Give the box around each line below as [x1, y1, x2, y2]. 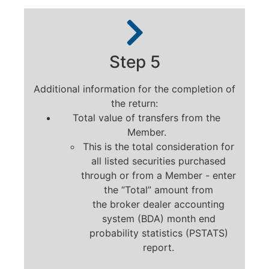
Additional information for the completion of [34, 82, 235, 95]
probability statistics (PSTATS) [89, 226, 228, 239]
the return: [111, 97, 158, 109]
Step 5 [109, 51, 160, 72]
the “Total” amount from [104, 183, 213, 196]
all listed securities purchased [91, 154, 226, 167]
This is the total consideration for [83, 140, 234, 153]
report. [143, 241, 174, 253]
